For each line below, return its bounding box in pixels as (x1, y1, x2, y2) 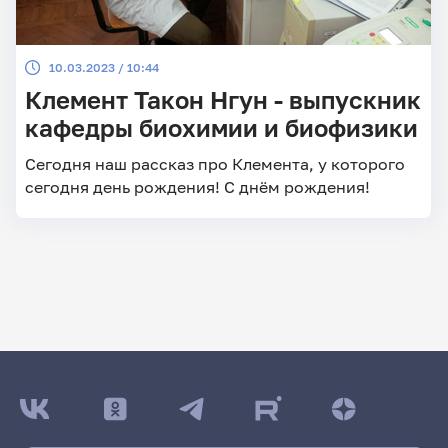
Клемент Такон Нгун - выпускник (24, 85, 421, 114)
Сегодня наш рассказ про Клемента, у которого (24, 153, 405, 173)
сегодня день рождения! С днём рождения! (24, 176, 370, 196)
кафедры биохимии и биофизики (24, 113, 418, 142)
